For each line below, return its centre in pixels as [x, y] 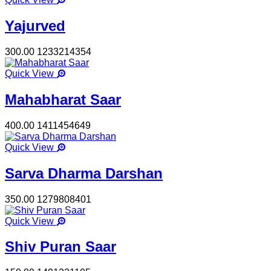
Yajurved [35, 26]
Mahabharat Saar [63, 99]
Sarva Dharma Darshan [84, 173]
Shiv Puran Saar [60, 247]
